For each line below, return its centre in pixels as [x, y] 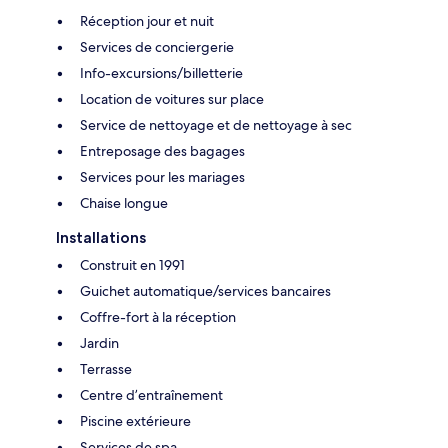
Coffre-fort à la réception [158, 317]
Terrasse [106, 369]
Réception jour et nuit [147, 21]
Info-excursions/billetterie [161, 73]
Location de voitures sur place [172, 99]
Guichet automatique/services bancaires [205, 291]
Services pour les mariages [162, 177]
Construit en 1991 [132, 265]
